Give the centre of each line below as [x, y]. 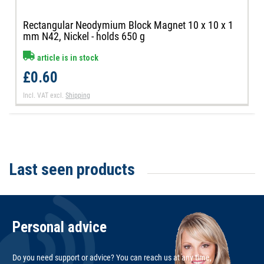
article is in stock [67, 58]
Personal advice [60, 227]
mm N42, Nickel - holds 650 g [84, 37]
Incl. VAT [36, 96]
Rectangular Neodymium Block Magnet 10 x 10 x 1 [128, 25]
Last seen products [72, 169]
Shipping [78, 96]
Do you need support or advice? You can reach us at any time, [112, 257]
